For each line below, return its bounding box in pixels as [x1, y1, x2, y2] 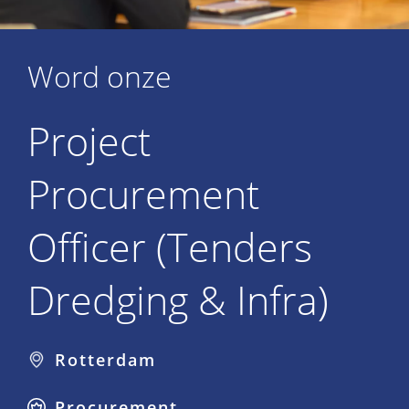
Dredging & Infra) [27, 273, 329, 327]
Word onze [27, 57, 172, 96]
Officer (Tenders [27, 220, 312, 274]
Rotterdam [55, 349, 156, 371]
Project [27, 114, 151, 168]
